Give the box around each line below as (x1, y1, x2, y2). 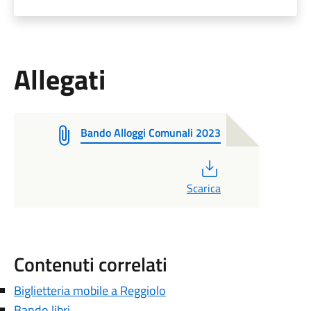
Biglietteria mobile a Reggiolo (13, 281, 166, 300)
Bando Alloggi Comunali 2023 (80, 124, 221, 141)
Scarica (186, 180, 221, 196)
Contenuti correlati (13, 249, 167, 279)
